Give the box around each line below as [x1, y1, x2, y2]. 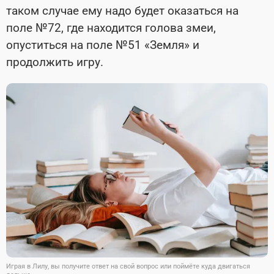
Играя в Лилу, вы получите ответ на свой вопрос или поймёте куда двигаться [6, 262, 250, 271]
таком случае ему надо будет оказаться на [6, 3, 239, 18]
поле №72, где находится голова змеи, [6, 20, 216, 35]
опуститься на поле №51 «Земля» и [6, 37, 199, 52]
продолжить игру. [6, 54, 103, 69]
